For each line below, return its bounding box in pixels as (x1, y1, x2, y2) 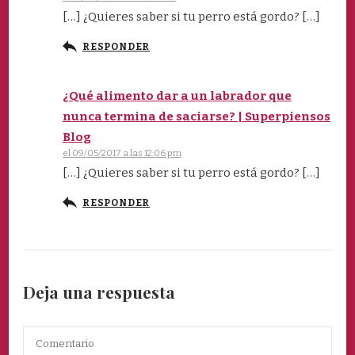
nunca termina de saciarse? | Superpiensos (63, 109, 330, 124)
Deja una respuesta (23, 281, 179, 303)
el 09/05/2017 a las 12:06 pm (63, 147, 181, 158)
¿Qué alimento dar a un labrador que (63, 88, 292, 103)
